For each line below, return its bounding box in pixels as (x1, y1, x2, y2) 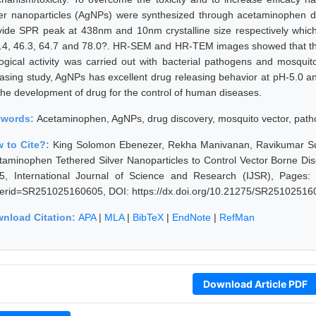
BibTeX (133, 211, 164, 223)
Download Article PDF (202, 277, 308, 290)
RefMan (219, 211, 255, 223)
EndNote (172, 211, 211, 223)
